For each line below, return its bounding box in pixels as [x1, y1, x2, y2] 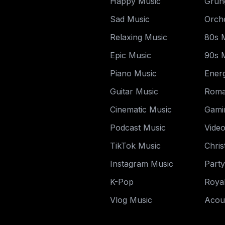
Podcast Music [110, 123, 166, 133]
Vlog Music [110, 195, 153, 205]
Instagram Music [110, 159, 174, 169]
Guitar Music [110, 86, 159, 96]
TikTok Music [110, 141, 161, 151]
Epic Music [110, 50, 152, 60]
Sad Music [110, 14, 150, 24]
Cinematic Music [110, 104, 172, 115]
